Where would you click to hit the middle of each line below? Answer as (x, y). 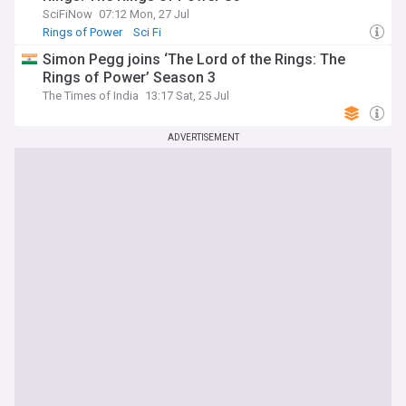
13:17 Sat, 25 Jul (187, 96)
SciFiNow (68, 14)
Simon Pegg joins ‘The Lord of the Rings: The (194, 59)
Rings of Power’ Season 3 (129, 77)
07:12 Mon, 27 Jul (144, 14)
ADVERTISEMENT (203, 137)
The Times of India (91, 96)
